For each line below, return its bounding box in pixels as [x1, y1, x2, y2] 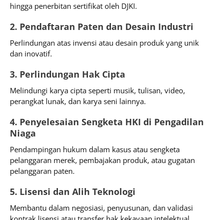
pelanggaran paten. [10, 166, 75, 176]
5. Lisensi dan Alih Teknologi [10, 186, 136, 198]
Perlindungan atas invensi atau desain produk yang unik [10, 38, 199, 48]
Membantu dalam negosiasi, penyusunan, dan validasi [10, 203, 193, 213]
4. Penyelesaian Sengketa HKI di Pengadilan [10, 116, 204, 128]
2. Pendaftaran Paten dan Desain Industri [10, 21, 193, 33]
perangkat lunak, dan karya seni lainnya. [10, 96, 146, 107]
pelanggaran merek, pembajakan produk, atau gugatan [10, 155, 195, 165]
